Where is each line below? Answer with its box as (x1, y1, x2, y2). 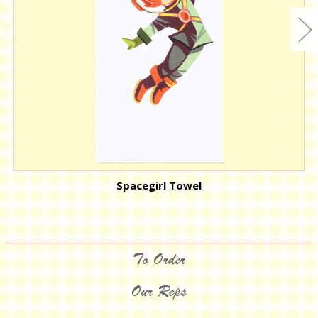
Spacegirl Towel (116, 178, 202, 193)
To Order (132, 248, 185, 270)
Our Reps (131, 281, 187, 302)
